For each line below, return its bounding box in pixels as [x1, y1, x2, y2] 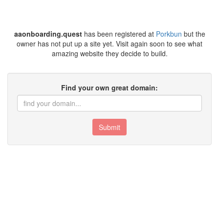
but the [181, 29, 205, 39]
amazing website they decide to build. [51, 48, 168, 58]
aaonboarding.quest [14, 29, 82, 39]
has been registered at [82, 29, 156, 39]
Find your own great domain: [61, 83, 158, 92]
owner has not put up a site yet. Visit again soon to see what [17, 39, 202, 48]
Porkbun [155, 29, 182, 39]
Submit [99, 122, 120, 132]
